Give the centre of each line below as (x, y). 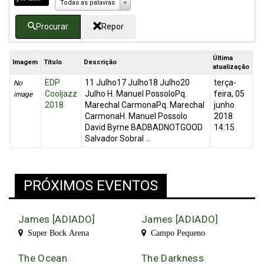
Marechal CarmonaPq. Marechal (144, 105)
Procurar (52, 26)
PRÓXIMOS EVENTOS (91, 186)
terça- (225, 83)
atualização (231, 67)
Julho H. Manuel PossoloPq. (136, 94)
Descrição (100, 62)
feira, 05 (229, 94)
